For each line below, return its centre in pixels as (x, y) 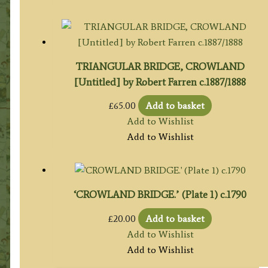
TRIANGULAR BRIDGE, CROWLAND (160, 67)
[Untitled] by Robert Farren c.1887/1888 (160, 82)
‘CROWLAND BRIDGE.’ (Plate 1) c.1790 (160, 195)
